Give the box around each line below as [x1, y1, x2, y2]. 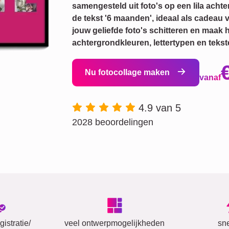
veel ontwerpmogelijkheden [64, 219, 165, 227]
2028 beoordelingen [72, 117, 153, 127]
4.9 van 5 [139, 102, 181, 113]
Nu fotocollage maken [85, 68, 172, 77]
